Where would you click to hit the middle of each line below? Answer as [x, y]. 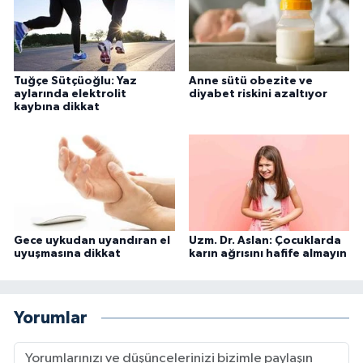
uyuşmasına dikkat [67, 253]
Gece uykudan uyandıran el [92, 240]
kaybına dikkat [57, 107]
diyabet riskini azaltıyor [258, 94]
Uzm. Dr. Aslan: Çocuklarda [265, 240]
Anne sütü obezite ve [250, 81]
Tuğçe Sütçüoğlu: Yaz [75, 81]
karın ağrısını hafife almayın [267, 253]
